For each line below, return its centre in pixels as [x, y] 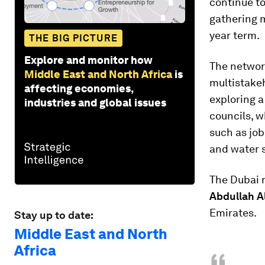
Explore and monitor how [88, 60]
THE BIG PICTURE [73, 38]
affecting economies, [79, 88]
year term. [235, 35]
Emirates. [233, 213]
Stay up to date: [54, 215]
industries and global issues [95, 102]
